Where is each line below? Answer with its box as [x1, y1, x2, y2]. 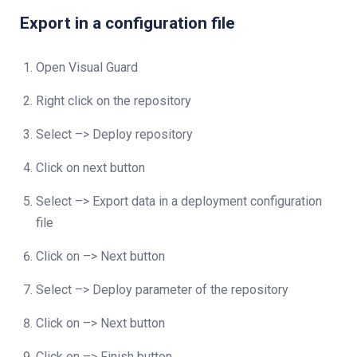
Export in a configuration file [20, 14, 235, 33]
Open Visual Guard [36, 60, 138, 75]
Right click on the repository [36, 93, 191, 108]
